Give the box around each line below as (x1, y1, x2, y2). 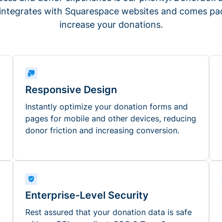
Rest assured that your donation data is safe (25, 207, 192, 217)
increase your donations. (59, 19, 163, 30)
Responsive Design (25, 84, 117, 96)
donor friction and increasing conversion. (25, 125, 179, 135)
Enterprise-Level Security (25, 189, 149, 201)
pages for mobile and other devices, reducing (25, 113, 196, 123)
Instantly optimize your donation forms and (25, 102, 188, 111)
